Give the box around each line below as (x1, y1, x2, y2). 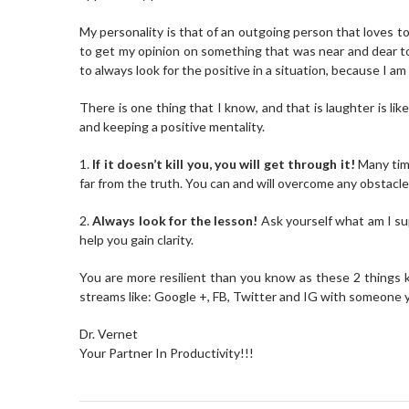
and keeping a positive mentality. (79, 119, 267, 134)
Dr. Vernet (79, 326, 138, 341)
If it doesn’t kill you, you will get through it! (92, 156, 355, 172)
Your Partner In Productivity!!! (79, 345, 254, 361)
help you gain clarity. (79, 232, 194, 247)
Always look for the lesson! (92, 213, 258, 228)
